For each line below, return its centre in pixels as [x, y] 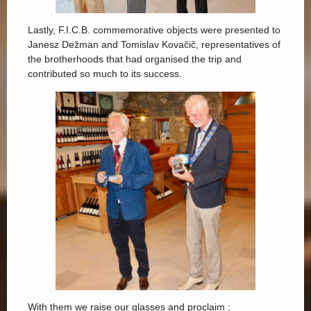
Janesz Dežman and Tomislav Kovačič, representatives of [154, 45]
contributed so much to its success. [105, 74]
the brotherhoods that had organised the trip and [135, 59]
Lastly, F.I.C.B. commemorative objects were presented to [154, 30]
